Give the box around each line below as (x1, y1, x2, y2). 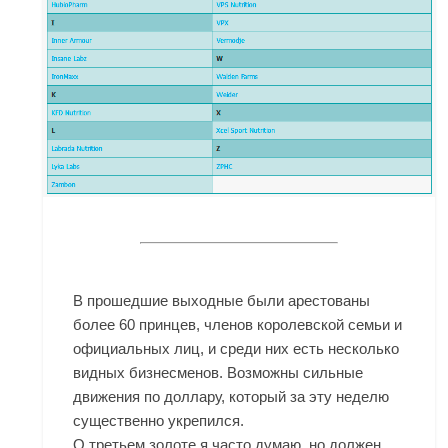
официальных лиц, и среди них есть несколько (73, 340, 400, 358)
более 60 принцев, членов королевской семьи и (73, 316, 403, 334)
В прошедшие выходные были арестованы (73, 292, 371, 310)
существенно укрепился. (73, 412, 245, 430)
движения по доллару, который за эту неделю (73, 388, 390, 406)
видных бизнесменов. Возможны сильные (73, 364, 364, 382)
